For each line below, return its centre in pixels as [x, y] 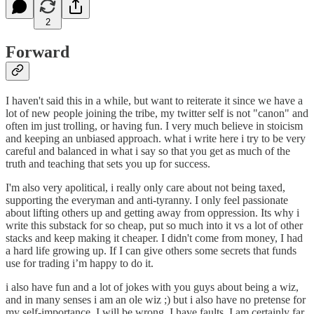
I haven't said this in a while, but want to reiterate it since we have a [154, 101]
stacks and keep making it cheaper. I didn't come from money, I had [154, 238]
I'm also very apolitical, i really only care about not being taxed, [145, 188]
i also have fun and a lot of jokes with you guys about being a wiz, [152, 287]
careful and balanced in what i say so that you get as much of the [148, 151]
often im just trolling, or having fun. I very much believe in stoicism [154, 126]
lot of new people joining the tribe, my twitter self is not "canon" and [157, 114]
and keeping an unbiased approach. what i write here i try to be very [156, 139]
